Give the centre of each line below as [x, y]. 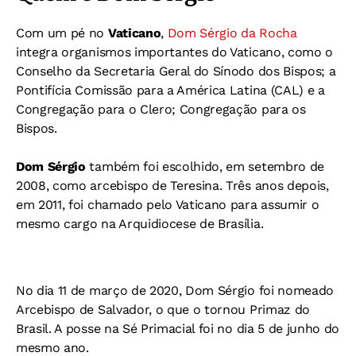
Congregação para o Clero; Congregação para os [161, 109]
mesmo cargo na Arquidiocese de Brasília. [140, 224]
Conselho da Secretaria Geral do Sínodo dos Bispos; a [176, 71]
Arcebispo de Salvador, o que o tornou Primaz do [163, 310]
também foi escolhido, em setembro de [205, 166]
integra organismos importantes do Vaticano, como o [174, 52]
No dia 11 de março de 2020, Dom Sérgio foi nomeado [175, 290]
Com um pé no [62, 33]
